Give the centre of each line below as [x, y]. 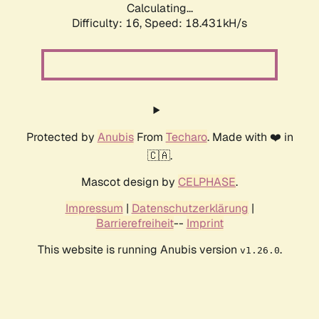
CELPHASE [207, 182]
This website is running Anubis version [138, 250]
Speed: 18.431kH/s [196, 23]
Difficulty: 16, [108, 23]
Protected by [62, 137]
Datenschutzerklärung [190, 209]
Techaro [186, 137]
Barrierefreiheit [135, 224]
